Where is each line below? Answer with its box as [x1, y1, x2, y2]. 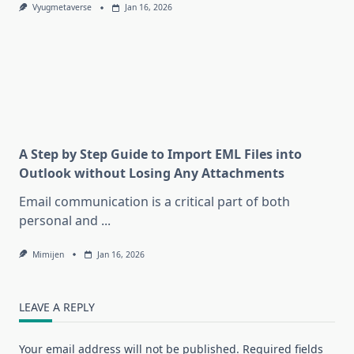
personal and [19, 211, 98, 229]
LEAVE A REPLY [19, 299, 95, 314]
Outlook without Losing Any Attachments [19, 164, 284, 182]
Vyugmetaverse [32, 2, 92, 13]
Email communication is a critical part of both [19, 192, 290, 210]
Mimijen [32, 248, 64, 260]
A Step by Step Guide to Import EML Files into [19, 145, 302, 163]
